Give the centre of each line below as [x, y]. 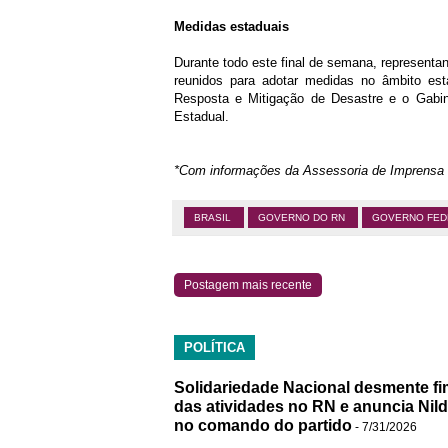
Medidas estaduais [231, 26]
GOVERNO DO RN [303, 217]
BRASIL [214, 217]
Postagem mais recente [248, 285]
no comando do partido [263, 425]
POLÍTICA [214, 347]
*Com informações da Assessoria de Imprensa [309, 170]
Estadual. [201, 116]
